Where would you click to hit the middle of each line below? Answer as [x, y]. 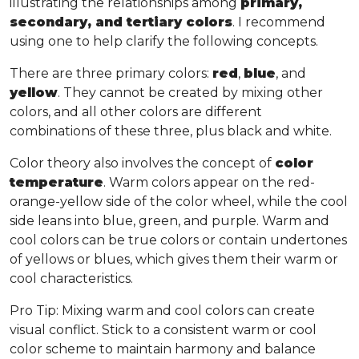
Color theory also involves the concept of [142, 163]
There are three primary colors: [111, 73]
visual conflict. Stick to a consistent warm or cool [163, 329]
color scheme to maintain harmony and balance [163, 349]
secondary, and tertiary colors [121, 22]
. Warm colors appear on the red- [209, 182]
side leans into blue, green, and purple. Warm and [169, 220]
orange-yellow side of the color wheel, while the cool [179, 201]
